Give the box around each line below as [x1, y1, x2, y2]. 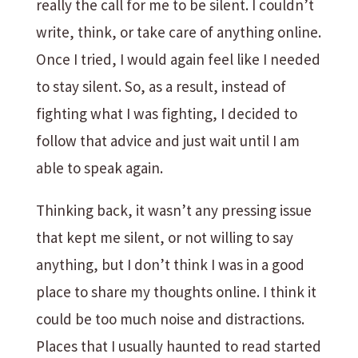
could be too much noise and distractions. [35, 309, 304, 328]
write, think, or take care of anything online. [35, 22, 321, 42]
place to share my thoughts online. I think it [35, 282, 316, 301]
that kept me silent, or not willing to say [35, 228, 293, 247]
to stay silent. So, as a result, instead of [35, 77, 286, 96]
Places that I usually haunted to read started [35, 336, 321, 356]
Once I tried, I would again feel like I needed [35, 50, 320, 69]
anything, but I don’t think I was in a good [35, 255, 304, 274]
